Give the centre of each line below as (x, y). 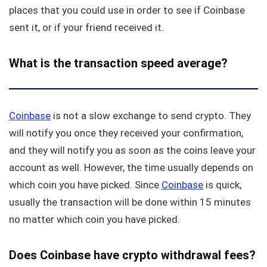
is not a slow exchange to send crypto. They (151, 116)
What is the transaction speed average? (118, 63)
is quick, (222, 185)
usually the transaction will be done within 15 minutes (130, 202)
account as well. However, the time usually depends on (131, 168)
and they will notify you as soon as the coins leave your (132, 150)
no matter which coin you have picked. (94, 220)
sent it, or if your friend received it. (86, 28)
